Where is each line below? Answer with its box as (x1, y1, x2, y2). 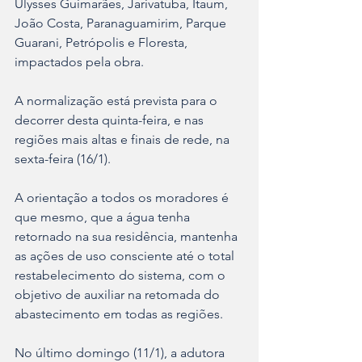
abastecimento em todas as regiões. (15, 306, 226, 322)
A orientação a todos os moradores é (15, 190, 232, 206)
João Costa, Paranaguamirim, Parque (15, 15, 229, 32)
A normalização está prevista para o (15, 93, 221, 109)
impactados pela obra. (15, 54, 147, 70)
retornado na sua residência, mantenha (15, 229, 241, 245)
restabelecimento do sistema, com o (15, 267, 229, 284)
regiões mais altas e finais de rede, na (15, 132, 233, 148)
